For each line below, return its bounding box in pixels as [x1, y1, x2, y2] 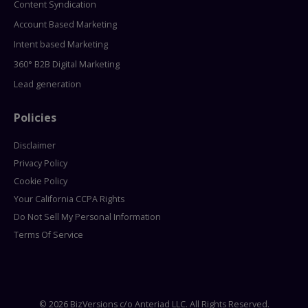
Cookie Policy [14, 175, 67, 188]
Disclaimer [14, 140, 56, 152]
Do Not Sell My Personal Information [14, 211, 161, 223]
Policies [14, 110, 56, 126]
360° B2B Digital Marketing [14, 58, 120, 71]
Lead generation [14, 78, 81, 91]
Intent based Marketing [14, 38, 108, 51]
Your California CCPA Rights [14, 193, 124, 206]
